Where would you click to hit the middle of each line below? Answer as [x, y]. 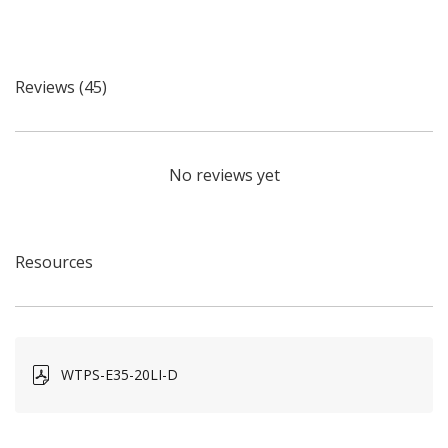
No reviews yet [224, 175]
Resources [54, 262]
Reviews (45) [61, 87]
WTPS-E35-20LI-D [119, 374]
